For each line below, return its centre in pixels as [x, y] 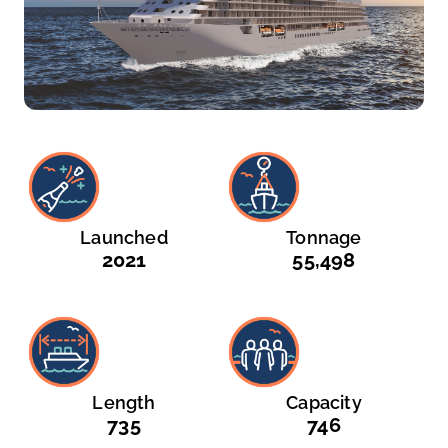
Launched [124, 238]
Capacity [324, 403]
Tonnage [324, 238]
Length [124, 403]
